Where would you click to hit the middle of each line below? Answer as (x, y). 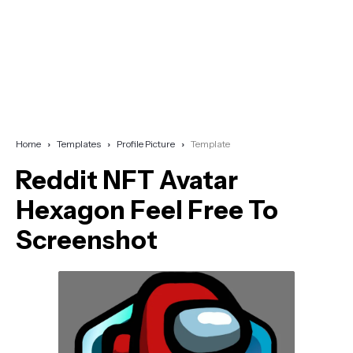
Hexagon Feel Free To (147, 210)
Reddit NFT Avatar (127, 180)
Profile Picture (146, 144)
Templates (79, 144)
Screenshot (87, 240)
